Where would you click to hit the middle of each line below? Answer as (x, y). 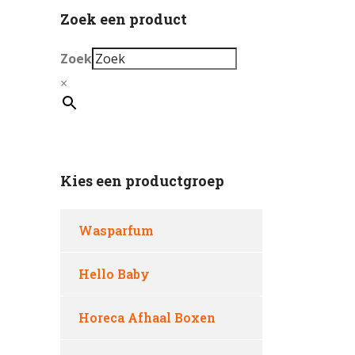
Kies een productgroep (142, 181)
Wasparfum (116, 230)
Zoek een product (124, 19)
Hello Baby (114, 274)
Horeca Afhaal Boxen (147, 317)
